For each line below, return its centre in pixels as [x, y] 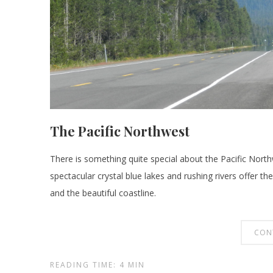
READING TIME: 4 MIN [97, 265]
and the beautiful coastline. [103, 193]
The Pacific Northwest [120, 131]
